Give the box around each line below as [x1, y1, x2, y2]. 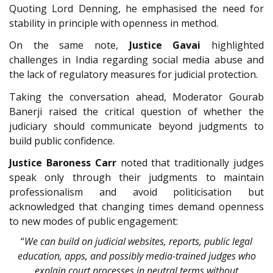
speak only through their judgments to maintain [9, 171, 264, 185]
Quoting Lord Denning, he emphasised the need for [9, 1, 264, 15]
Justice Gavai [129, 38, 201, 52]
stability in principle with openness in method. [9, 16, 218, 30]
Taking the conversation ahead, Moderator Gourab [9, 90, 264, 104]
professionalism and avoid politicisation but [9, 185, 264, 199]
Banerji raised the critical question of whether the [9, 104, 264, 118]
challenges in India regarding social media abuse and [9, 53, 264, 67]
